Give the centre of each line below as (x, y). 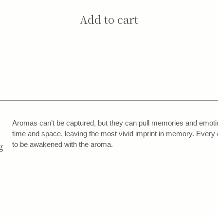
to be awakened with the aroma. (63, 144)
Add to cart (109, 19)
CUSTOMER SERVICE (48, 112)
